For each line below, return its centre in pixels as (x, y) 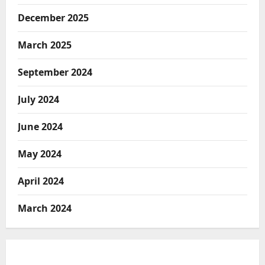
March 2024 (45, 209)
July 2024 (38, 100)
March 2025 (45, 45)
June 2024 (40, 127)
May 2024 (40, 154)
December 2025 (53, 18)
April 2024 (41, 181)
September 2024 (55, 72)
